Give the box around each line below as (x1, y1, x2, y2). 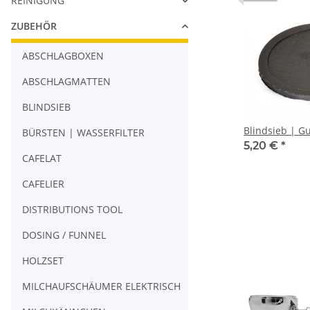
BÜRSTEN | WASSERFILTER (22, 126, 145, 140)
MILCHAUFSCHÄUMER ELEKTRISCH (22, 280, 181, 293)
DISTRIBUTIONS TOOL (22, 203, 122, 217)
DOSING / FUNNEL (22, 228, 106, 242)
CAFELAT (22, 152, 62, 165)
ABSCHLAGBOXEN (22, 49, 104, 63)
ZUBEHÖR (11, 19, 57, 33)
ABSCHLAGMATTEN (22, 75, 111, 89)
